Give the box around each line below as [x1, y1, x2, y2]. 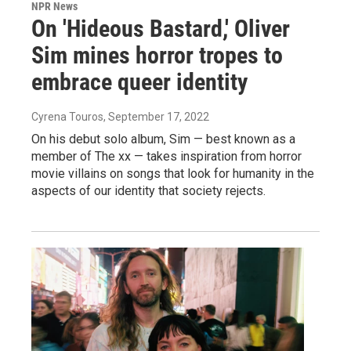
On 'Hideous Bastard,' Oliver [31, 14, 290, 42]
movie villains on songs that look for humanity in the [31, 165, 314, 181]
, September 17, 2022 [103, 110, 209, 123]
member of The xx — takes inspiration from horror [31, 148, 302, 164]
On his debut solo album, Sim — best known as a [31, 131, 295, 147]
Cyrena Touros [31, 110, 103, 123]
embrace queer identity [31, 67, 248, 96]
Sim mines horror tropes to [31, 41, 283, 69]
